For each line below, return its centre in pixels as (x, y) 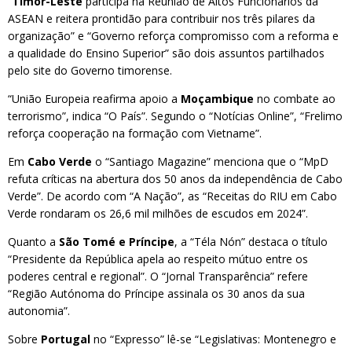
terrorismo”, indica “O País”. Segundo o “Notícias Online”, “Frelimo (175, 116)
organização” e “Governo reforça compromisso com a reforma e (173, 36)
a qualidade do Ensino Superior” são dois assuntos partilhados (166, 53)
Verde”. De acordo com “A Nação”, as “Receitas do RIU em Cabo (172, 196)
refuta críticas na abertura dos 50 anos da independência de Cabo (175, 179)
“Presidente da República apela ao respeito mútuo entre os (158, 259)
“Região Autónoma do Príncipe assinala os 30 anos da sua (156, 293)
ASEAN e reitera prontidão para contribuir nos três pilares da (161, 18)
